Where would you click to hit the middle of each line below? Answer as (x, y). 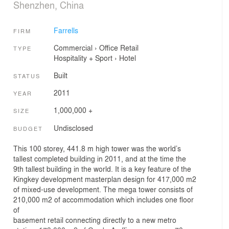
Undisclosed (73, 128)
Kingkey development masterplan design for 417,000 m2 (105, 179)
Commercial (73, 48)
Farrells (66, 30)
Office (108, 48)
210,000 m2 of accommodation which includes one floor (104, 200)
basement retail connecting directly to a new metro (95, 220)
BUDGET (28, 128)
